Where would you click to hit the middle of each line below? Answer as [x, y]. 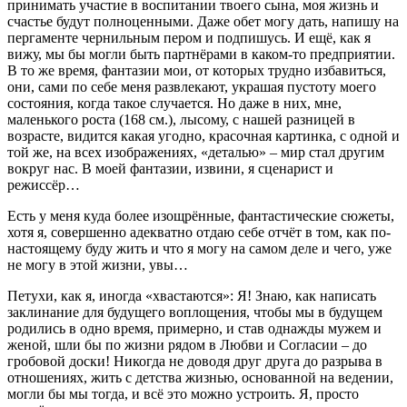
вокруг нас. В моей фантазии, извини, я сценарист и [170, 168]
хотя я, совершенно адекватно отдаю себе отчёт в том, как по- [199, 232]
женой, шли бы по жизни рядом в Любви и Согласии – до [187, 344]
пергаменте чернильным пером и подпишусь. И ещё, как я [189, 37]
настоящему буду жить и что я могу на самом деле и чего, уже [199, 248]
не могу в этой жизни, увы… [98, 264]
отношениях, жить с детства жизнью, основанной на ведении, [200, 377]
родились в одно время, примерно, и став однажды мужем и [194, 328]
